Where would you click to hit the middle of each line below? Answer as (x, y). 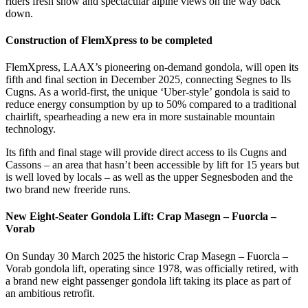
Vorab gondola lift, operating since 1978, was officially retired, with (152, 268)
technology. (31, 129)
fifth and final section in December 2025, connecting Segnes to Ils (148, 80)
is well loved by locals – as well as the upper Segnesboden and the (149, 177)
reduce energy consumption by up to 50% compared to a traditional (151, 104)
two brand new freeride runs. (68, 190)
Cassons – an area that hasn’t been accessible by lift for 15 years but (152, 165)
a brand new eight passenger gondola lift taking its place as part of (148, 280)
